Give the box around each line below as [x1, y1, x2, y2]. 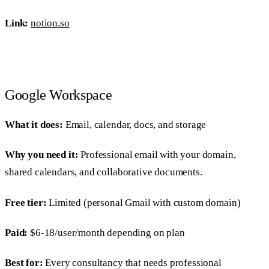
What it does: [5, 119, 63, 131]
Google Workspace [5, 86, 112, 103]
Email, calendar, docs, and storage [62, 119, 207, 131]
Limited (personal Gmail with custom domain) [46, 196, 241, 208]
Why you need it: [5, 149, 79, 161]
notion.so [31, 17, 70, 29]
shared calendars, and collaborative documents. [5, 166, 202, 178]
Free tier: [5, 196, 47, 208]
